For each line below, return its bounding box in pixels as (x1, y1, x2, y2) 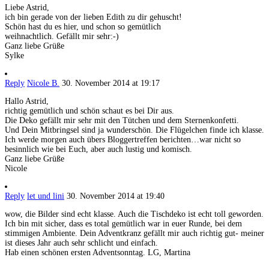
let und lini (27, 192, 64, 201)
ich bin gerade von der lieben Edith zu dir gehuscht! (5, 13, 182, 22)
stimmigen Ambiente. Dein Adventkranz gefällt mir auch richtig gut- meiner (5, 229, 264, 238)
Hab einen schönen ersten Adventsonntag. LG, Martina (5, 248, 190, 258)
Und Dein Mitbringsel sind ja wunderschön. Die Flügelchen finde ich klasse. (5, 125, 264, 135)
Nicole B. (27, 79, 59, 88)
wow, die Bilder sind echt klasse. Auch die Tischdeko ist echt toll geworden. (5, 210, 264, 219)
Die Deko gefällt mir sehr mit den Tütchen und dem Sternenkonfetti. (5, 116, 239, 125)
